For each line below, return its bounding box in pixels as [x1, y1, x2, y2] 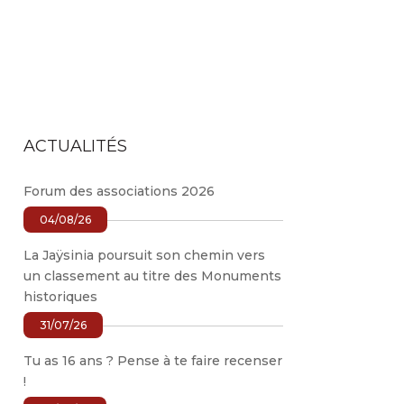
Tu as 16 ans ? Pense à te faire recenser [23, 352, 282, 369]
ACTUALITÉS [23, 135, 127, 156]
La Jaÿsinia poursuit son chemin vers [23, 246, 265, 263]
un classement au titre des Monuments [23, 267, 281, 284]
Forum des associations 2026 [23, 182, 215, 199]
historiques [23, 288, 97, 305]
